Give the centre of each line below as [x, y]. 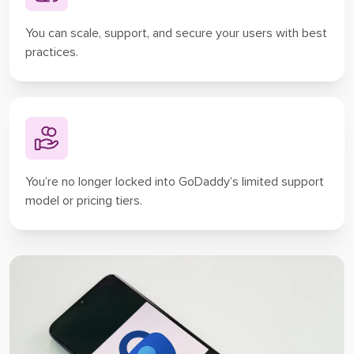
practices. [52, 53]
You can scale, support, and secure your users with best [176, 34]
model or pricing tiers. [84, 201]
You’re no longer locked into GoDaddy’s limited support [175, 182]
